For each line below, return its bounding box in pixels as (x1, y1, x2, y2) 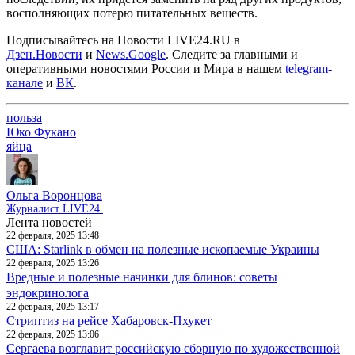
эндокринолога (6, 285, 89, 300)
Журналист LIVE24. (6, 202, 103, 215)
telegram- (285, 61, 332, 75)
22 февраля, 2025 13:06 (6, 328, 99, 340)
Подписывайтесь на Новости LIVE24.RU (6, 32, 234, 47)
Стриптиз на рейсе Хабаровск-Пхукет (6, 313, 212, 327)
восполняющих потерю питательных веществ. (6, 6, 258, 20)
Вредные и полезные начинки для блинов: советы (6, 269, 277, 284)
